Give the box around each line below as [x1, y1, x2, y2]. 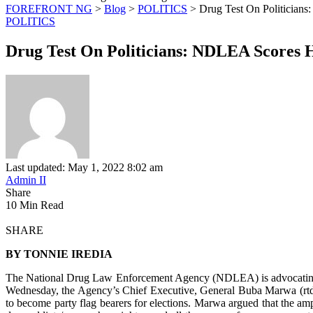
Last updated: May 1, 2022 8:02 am [6, 161, 163, 173]
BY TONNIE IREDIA [6, 247, 117, 260]
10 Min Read [6, 198, 64, 211]
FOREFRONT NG [6, 3, 92, 15]
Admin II [6, 173, 46, 186]
